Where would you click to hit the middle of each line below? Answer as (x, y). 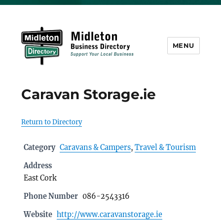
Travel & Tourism (165, 147)
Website (38, 215)
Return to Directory (51, 122)
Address (37, 166)
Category (39, 147)
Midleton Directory (77, 79)
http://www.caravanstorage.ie (109, 215)
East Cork (40, 178)
